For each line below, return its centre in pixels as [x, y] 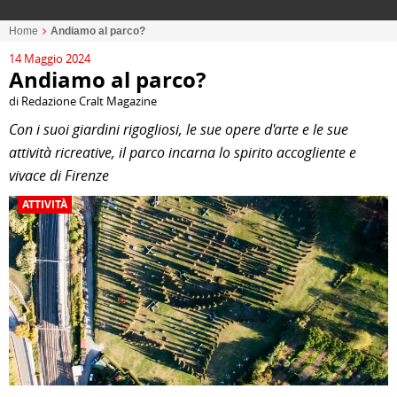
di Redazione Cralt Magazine [83, 101]
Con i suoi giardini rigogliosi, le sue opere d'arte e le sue [179, 129]
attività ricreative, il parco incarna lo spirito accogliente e [183, 152]
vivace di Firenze [59, 175]
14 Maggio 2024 [50, 58]
